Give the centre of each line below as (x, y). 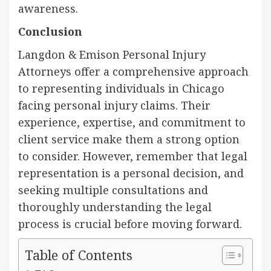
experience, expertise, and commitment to (132, 122)
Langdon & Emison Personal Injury (112, 54)
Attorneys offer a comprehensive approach (133, 71)
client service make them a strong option (129, 139)
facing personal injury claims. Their (114, 105)
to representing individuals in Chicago (121, 88)
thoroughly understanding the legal (115, 207)
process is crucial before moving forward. (130, 224)
